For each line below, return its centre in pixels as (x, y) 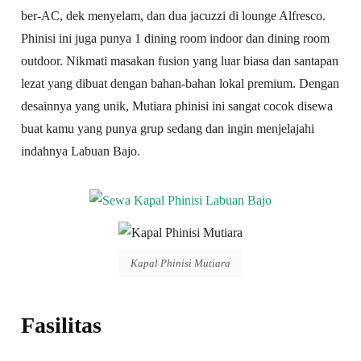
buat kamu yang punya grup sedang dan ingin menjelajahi (168, 129)
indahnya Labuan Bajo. (81, 151)
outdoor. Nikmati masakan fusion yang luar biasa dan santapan (180, 61)
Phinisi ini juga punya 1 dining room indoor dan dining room (176, 39)
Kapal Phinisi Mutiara (180, 263)
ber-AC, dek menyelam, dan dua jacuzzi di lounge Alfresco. (174, 16)
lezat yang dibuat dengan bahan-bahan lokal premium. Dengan (180, 84)
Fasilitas (62, 325)
